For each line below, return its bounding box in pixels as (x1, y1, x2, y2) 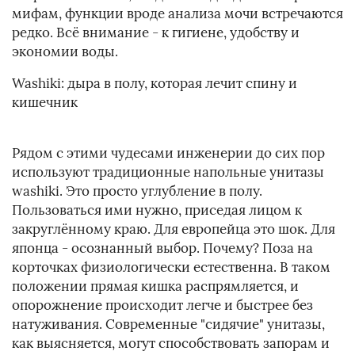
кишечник (12, 94, 78, 112)
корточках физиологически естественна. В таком (12, 258, 330, 277)
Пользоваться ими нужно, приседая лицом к (12, 201, 302, 219)
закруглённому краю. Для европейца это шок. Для (12, 220, 335, 239)
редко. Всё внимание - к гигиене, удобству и (12, 24, 300, 42)
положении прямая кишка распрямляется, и (12, 277, 299, 296)
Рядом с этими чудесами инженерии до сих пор (12, 144, 325, 162)
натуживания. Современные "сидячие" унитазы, (12, 315, 325, 334)
